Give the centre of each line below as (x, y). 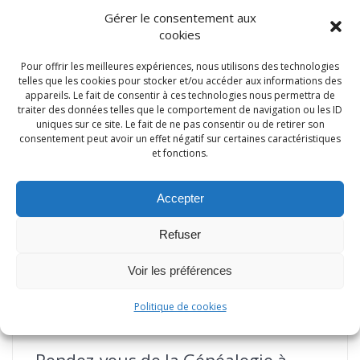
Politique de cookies (180, 306)
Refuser (180, 234)
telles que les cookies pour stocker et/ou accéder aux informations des (180, 80)
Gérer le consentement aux (180, 17)
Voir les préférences (180, 270)
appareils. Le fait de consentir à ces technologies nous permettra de (180, 95)
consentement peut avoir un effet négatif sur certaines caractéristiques (180, 138)
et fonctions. (180, 153)
